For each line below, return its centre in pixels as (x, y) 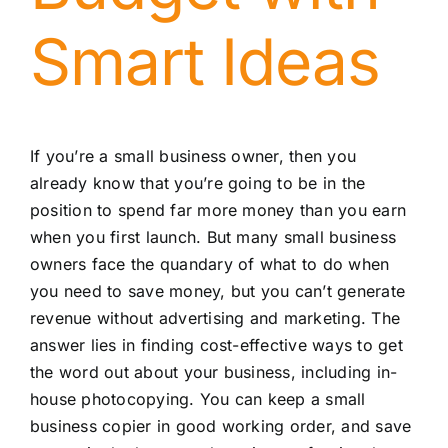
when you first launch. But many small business (213, 236)
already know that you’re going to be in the (197, 182)
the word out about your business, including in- (213, 371)
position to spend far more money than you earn (218, 209)
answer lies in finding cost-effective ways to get (216, 344)
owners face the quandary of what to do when (209, 263)
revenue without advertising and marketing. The (215, 317)
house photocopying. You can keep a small (197, 398)
